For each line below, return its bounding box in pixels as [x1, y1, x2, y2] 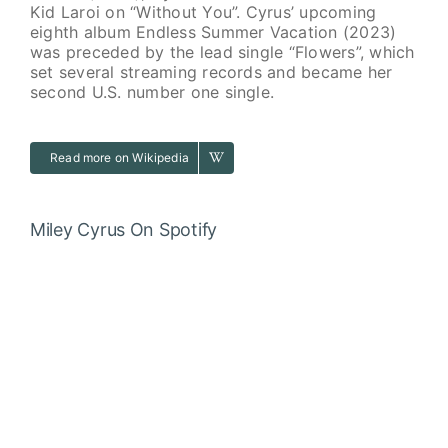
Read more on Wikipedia [49, 149, 189, 165]
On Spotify [129, 219, 218, 241]
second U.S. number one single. [29, 81, 275, 102]
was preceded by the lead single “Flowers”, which [29, 41, 415, 62]
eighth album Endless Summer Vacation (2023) [29, 21, 397, 42]
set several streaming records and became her [29, 61, 393, 82]
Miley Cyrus [29, 219, 130, 241]
